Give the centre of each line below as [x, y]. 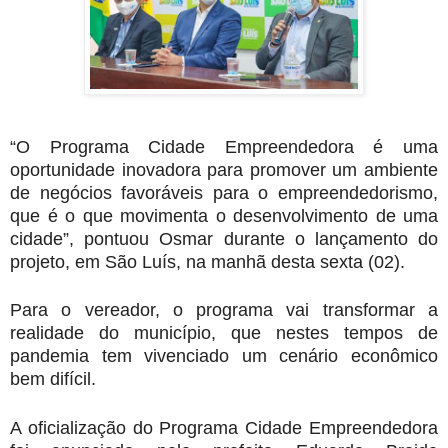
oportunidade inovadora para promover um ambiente [224, 169]
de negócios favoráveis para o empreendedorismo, [224, 192]
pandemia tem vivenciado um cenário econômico [224, 356]
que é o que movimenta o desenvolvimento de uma [224, 215]
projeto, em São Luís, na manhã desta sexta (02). [207, 261]
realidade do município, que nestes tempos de [224, 333]
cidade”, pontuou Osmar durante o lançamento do [224, 238]
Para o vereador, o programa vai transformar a [224, 310]
